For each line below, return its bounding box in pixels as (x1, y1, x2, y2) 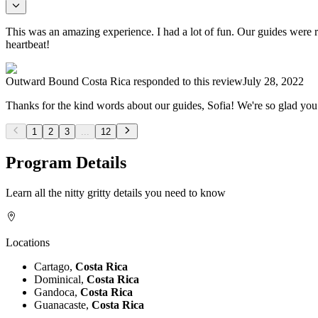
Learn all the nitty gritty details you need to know (6, 187, 226, 199)
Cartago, (34, 261, 75, 273)
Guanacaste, (34, 299, 92, 312)
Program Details (6, 153, 126, 172)
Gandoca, (34, 286, 80, 299)
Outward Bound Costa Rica (6, 75, 131, 88)
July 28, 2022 (243, 75, 304, 88)
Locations (6, 236, 50, 249)
